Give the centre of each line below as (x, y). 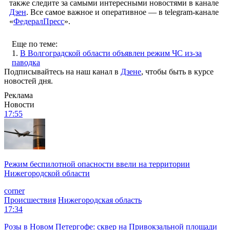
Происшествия (30, 200)
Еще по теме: (35, 44)
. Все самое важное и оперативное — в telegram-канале (122, 12)
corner (14, 190)
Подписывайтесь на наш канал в (62, 71)
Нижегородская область (100, 200)
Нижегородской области (47, 173)
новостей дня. (28, 81)
